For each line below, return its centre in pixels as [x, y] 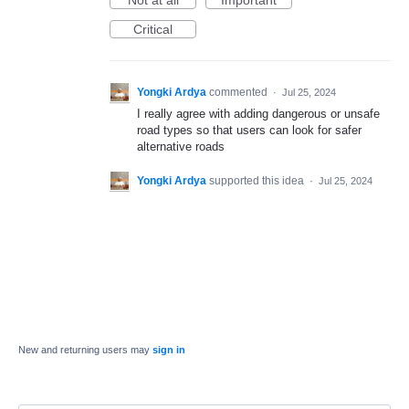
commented [240, 92]
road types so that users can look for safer [249, 130]
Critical [153, 29]
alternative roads [181, 147]
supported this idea [258, 181]
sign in [169, 350]
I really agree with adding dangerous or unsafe [258, 114]
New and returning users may [85, 350]
